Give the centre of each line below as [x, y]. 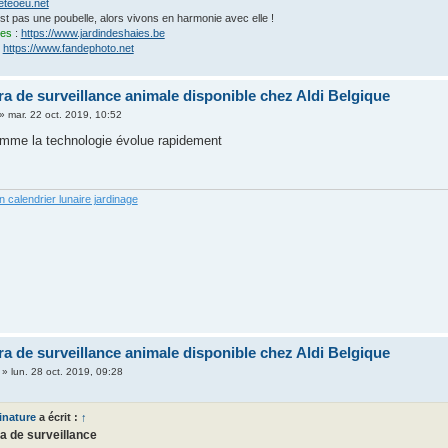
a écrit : [58, 416]
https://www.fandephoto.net [68, 47]
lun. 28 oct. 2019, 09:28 [66, 372]
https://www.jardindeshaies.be [92, 32]
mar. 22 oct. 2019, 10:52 [64, 115]
